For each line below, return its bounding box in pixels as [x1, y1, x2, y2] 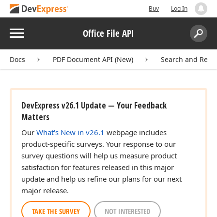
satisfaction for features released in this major [21, 162, 174, 172]
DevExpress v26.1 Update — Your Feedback [21, 100, 167, 111]
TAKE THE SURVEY [32, 206, 80, 216]
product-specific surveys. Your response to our [21, 139, 176, 149]
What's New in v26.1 [36, 127, 105, 137]
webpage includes [105, 127, 167, 137]
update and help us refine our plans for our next [21, 174, 182, 184]
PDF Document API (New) [53, 55, 133, 64]
